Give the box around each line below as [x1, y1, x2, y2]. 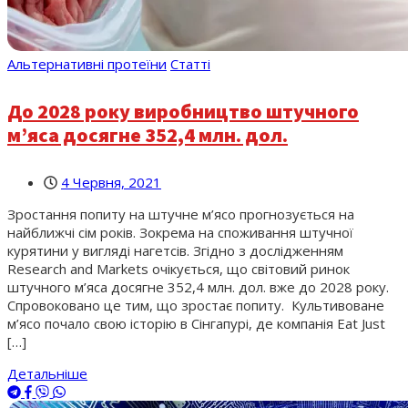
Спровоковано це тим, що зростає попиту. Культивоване [7, 296, 384, 315]
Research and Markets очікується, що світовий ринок [7, 260, 350, 279]
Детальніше [7, 364, 87, 383]
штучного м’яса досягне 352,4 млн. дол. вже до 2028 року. [7, 278, 389, 297]
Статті [170, 54, 210, 73]
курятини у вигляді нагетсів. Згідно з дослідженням [7, 241, 343, 260]
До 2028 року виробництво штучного [7, 98, 359, 125]
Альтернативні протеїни [7, 54, 167, 73]
